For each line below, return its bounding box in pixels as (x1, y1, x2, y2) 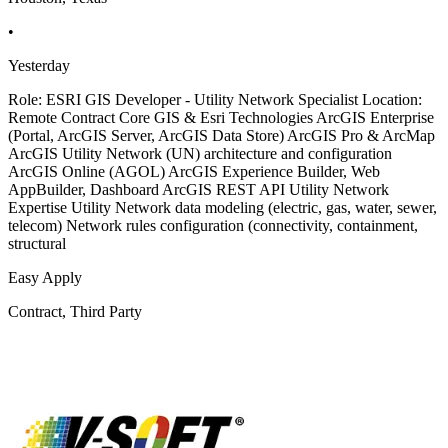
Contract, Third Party (8, 302, 142, 320)
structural (8, 234, 66, 252)
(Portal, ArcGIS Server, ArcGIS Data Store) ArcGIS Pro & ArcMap (8, 126, 435, 144)
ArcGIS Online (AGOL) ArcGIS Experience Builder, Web (8, 162, 380, 180)
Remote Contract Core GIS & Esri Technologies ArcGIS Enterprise (8, 108, 434, 126)
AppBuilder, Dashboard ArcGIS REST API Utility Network (8, 180, 389, 198)
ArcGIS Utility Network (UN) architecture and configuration (8, 144, 392, 162)
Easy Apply (8, 268, 82, 286)
